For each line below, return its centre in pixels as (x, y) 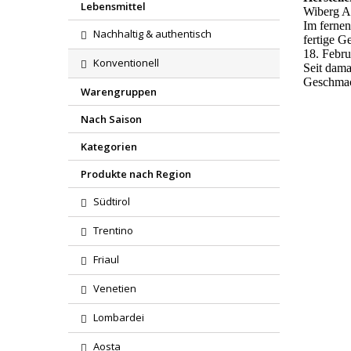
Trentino (113, 230)
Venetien (115, 288)
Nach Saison (111, 119)
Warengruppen (119, 92)
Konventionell (126, 63)
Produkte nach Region (136, 174)
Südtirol (112, 201)
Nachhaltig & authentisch (152, 34)
